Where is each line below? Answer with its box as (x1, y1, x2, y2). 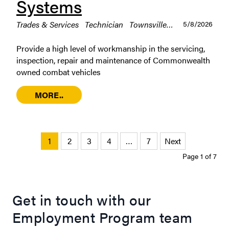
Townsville (129, 18, 167, 30)
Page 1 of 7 (182, 150, 217, 161)
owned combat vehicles (16, 65, 101, 78)
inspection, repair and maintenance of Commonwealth (16, 54, 210, 66)
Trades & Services (16, 18, 81, 30)
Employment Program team (12, 206, 193, 227)
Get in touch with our (12, 189, 151, 210)
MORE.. (35, 88, 63, 101)
